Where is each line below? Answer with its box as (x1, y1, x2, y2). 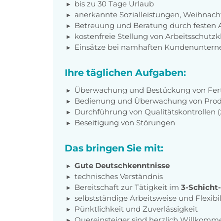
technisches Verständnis (74, 171, 163, 181)
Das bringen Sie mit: (65, 142, 163, 154)
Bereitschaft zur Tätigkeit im (74, 182, 181, 192)
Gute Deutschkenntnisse (74, 160, 170, 170)
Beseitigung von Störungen (74, 117, 175, 127)
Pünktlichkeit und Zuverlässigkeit (74, 204, 198, 214)
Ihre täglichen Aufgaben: (65, 66, 186, 78)
